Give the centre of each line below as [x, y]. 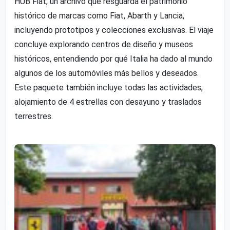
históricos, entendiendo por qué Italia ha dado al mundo [113, 59]
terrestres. [34, 116]
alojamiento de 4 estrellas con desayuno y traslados [108, 102]
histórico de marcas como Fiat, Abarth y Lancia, [99, 15]
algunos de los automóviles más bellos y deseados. [107, 73]
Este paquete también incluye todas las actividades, [109, 87]
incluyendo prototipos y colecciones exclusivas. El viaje [114, 30]
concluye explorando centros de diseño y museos [104, 44]
